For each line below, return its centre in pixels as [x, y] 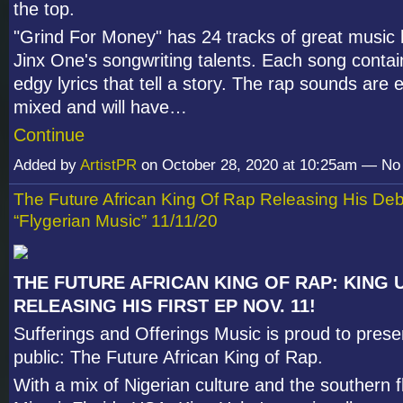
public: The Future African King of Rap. [168, 357]
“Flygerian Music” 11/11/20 [116, 220]
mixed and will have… [100, 107]
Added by [47, 165]
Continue [49, 134]
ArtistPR [108, 165]
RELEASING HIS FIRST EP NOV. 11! [165, 305]
